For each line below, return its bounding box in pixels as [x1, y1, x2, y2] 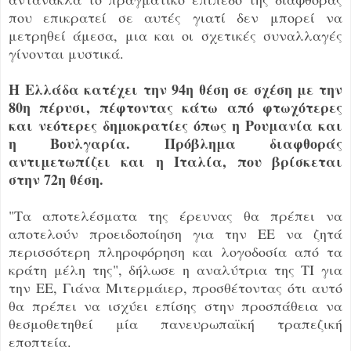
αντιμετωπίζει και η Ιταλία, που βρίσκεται [9, 150, 342, 172]
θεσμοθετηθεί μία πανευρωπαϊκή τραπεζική [9, 313, 342, 333]
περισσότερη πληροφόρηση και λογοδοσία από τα [9, 241, 342, 261]
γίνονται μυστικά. [9, 43, 124, 63]
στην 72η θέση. [9, 168, 103, 190]
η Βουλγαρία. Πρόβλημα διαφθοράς [9, 132, 342, 154]
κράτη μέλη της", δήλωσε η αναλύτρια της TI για [9, 259, 342, 279]
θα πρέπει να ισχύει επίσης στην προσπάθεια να [9, 295, 342, 315]
